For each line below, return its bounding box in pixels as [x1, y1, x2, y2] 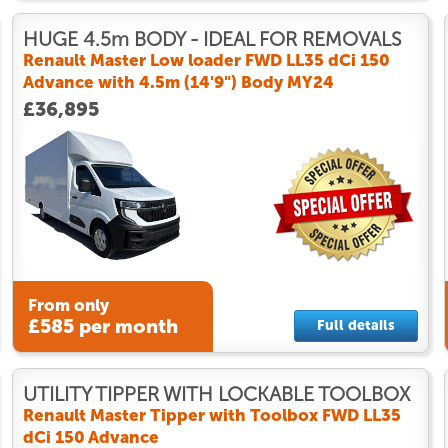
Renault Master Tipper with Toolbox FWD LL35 [22, 404, 401, 425]
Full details [316, 316, 395, 334]
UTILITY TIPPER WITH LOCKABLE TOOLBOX [22, 382, 410, 406]
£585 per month [27, 315, 178, 339]
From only [27, 295, 109, 316]
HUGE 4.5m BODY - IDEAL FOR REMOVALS [22, 27, 401, 51]
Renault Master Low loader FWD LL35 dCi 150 [22, 49, 390, 70]
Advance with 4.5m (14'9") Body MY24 [22, 71, 334, 92]
